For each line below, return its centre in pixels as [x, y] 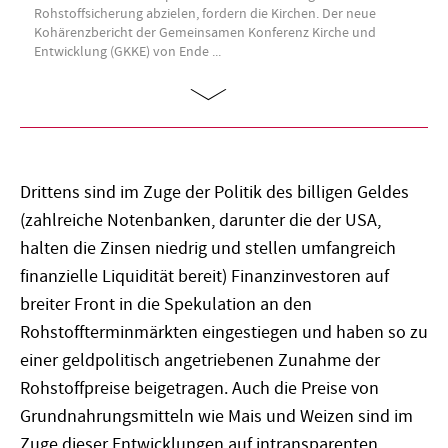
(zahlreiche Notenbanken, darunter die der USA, [200, 221]
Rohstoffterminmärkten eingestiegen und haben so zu [224, 333]
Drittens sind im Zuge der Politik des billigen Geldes [214, 193]
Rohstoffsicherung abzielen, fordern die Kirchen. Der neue [205, 13]
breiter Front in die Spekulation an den [166, 305]
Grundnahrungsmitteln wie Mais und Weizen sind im [216, 417]
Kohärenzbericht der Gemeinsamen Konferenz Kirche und [205, 32]
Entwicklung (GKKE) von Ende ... [128, 51]
